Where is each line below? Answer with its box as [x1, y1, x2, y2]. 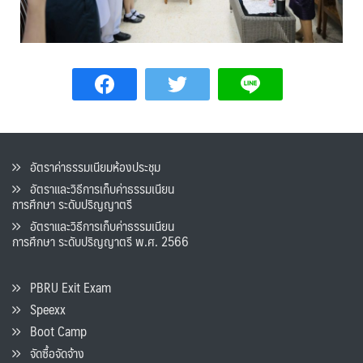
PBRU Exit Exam [20, 276, 111, 299]
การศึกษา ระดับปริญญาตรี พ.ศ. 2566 [12, 230, 189, 253]
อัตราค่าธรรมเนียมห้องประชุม [20, 156, 160, 178]
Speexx [20, 298, 66, 321]
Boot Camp [20, 320, 87, 343]
